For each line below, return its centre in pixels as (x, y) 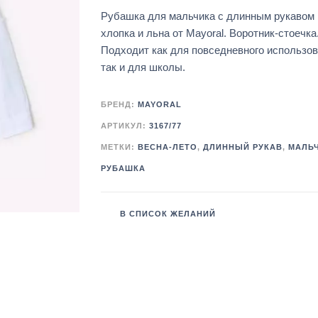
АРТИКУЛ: (125, 126)
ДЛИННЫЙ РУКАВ (242, 147)
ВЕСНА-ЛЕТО (167, 147)
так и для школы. (143, 67)
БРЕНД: (119, 105)
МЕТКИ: (119, 147)
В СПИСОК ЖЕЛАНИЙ (168, 214)
